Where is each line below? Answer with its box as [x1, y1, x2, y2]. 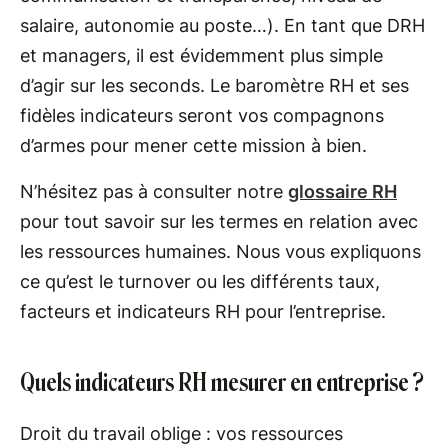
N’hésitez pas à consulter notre [20, 181, 288, 202]
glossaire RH [288, 181, 397, 202]
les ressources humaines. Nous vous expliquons [20, 241, 421, 262]
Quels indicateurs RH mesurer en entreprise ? [20, 368, 424, 397]
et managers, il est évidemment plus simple [20, 45, 383, 66]
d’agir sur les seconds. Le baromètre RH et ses [20, 75, 409, 96]
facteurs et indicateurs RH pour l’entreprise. [20, 301, 386, 322]
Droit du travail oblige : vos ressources [20, 423, 343, 444]
